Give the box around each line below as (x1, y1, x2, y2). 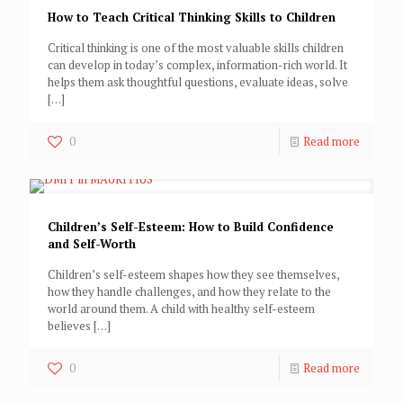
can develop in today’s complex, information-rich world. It (48, 57, 347, 74)
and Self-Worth (48, 236, 136, 253)
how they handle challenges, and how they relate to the (48, 283, 331, 300)
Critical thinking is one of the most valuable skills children (48, 40, 344, 57)
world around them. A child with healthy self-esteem (48, 300, 315, 318)
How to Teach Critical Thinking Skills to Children (48, 9, 336, 26)
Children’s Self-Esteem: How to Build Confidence (48, 219, 334, 236)
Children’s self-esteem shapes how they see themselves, (48, 266, 339, 283)
